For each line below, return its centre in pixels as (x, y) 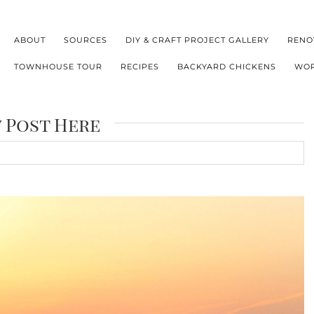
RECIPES (140, 66)
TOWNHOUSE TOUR (59, 66)
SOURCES (86, 40)
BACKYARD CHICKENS (227, 66)
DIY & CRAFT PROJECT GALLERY (198, 40)
